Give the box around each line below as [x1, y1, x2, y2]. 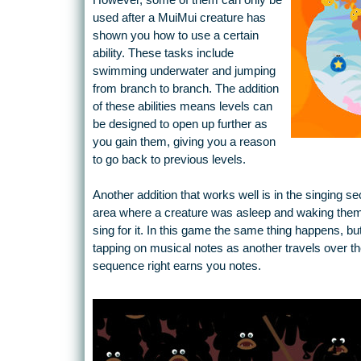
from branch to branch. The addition [92, 82, 279, 96]
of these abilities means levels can [92, 100, 272, 114]
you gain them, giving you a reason [92, 135, 276, 149]
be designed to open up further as [92, 118, 268, 131]
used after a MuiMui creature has [92, 11, 266, 25]
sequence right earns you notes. [92, 259, 261, 273]
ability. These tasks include [92, 47, 234, 60]
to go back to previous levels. [92, 153, 246, 167]
